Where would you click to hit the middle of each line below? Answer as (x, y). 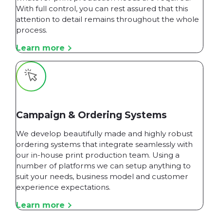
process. (32, 30)
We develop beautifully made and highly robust (104, 133)
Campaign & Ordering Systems (91, 115)
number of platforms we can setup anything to (103, 165)
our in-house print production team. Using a (98, 155)
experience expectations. (63, 187)
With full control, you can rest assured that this (102, 8)
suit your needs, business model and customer (102, 176)
